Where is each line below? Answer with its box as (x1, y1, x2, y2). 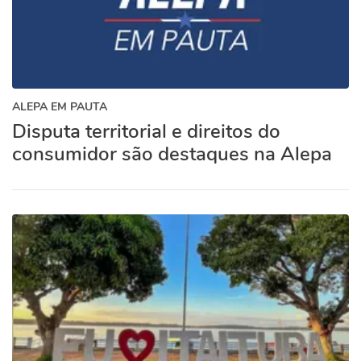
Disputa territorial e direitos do (12, 118, 280, 144)
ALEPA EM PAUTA (12, 99, 107, 114)
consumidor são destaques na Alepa (12, 141, 332, 167)
